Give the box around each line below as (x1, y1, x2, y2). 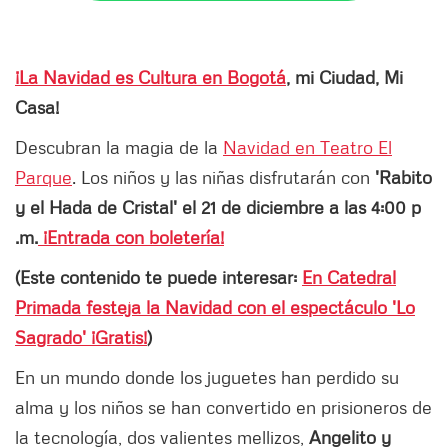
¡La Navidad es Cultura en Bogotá (15, 65, 286, 88)
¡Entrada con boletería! (38, 225, 224, 248)
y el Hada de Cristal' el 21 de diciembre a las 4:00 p (15, 195, 421, 218)
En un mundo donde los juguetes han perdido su (15, 365, 399, 388)
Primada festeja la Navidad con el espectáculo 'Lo (15, 295, 415, 318)
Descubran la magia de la (15, 135, 223, 158)
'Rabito (375, 165, 432, 188)
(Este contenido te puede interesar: (15, 265, 302, 288)
